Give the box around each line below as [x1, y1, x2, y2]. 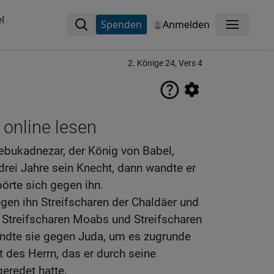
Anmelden [162, 18, 210, 31]
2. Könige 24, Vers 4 [128, 58, 202, 68]
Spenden [100, 18, 142, 31]
